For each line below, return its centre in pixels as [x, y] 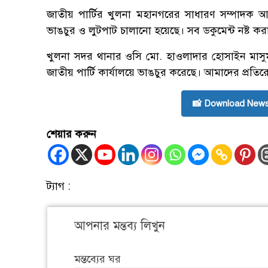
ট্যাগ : [59, 186]
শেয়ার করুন [71, 134]
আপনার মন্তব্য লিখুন [120, 226]
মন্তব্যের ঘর [98, 259]
